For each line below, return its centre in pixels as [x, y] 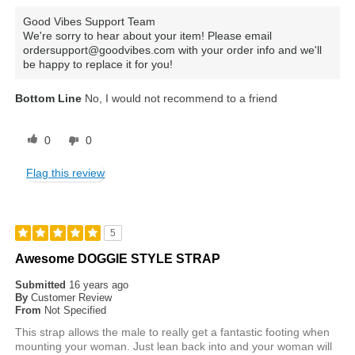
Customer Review [72, 298]
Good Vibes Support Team [90, 22]
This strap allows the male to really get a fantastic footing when [173, 332]
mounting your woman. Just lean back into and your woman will [174, 347]
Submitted [42, 285]
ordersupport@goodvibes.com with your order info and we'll [173, 50]
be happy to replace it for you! [98, 65]
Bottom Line [49, 99]
